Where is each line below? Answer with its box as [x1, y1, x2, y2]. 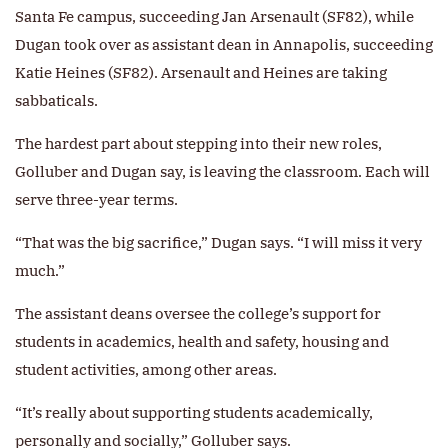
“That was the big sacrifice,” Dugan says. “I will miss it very [15, 233, 422, 253]
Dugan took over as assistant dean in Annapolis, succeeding [15, 35, 433, 55]
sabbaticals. [15, 91, 98, 111]
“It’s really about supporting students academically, [15, 403, 373, 423]
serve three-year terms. [15, 190, 178, 210]
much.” [15, 261, 65, 281]
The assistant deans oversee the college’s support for [15, 304, 381, 324]
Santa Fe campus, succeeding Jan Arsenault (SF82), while [15, 7, 414, 27]
